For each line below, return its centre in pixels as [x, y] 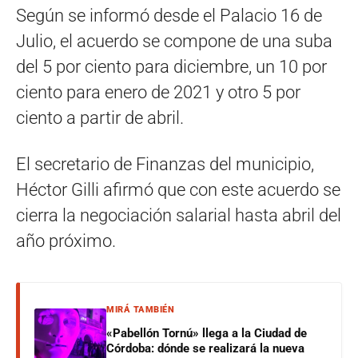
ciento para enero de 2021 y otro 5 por [158, 92]
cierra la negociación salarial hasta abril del [179, 215]
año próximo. [66, 241]
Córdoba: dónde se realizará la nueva [205, 348]
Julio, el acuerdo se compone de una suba [174, 41]
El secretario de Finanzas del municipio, [165, 164]
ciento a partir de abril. [100, 118]
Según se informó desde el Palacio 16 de [169, 16]
